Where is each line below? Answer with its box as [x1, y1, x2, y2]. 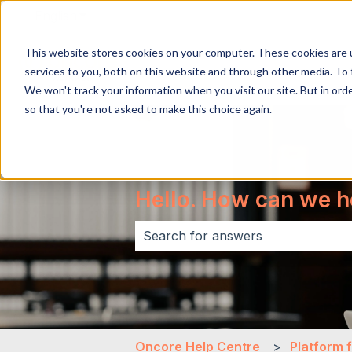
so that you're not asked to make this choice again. [24, 101, 272, 115]
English [35, 7, 77, 24]
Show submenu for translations [77, 7, 266, 24]
